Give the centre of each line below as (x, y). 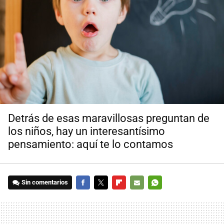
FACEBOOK (92, 196)
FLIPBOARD (129, 196)
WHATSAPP (165, 196)
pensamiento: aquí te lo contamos (90, 144)
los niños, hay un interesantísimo (86, 131)
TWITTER (108, 196)
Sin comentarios (45, 182)
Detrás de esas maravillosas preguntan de (109, 118)
